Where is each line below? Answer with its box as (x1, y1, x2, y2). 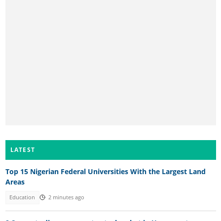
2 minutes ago (48, 194, 84, 201)
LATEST (10, 146, 36, 154)
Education (9, 194, 36, 201)
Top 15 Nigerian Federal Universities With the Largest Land (5, 167, 206, 177)
